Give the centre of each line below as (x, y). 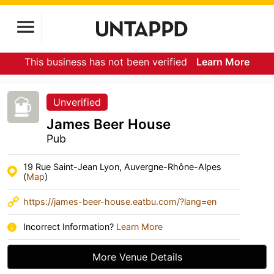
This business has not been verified (107, 62)
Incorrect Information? (70, 227)
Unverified (77, 102)
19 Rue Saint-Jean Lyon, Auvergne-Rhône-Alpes (122, 167)
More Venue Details (137, 257)
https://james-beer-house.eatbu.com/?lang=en (120, 202)
